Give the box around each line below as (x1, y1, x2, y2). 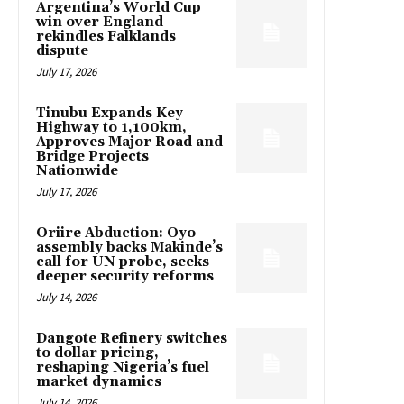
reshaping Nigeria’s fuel (36, 359, 209, 377)
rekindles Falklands (36, 28, 176, 46)
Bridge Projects (36, 148, 149, 166)
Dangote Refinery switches (36, 330, 227, 348)
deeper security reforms (36, 268, 214, 286)
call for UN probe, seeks (36, 253, 209, 271)
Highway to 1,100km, (36, 119, 187, 137)
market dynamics (36, 373, 161, 391)
